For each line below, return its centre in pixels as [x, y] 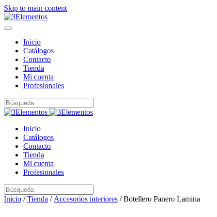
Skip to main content [35, 8]
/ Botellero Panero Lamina [159, 199]
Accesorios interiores [86, 199]
